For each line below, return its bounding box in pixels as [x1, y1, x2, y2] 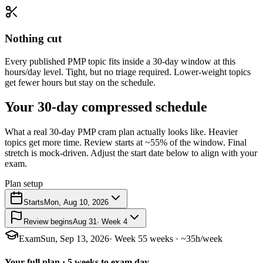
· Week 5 [109, 234, 143, 244]
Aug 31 [73, 217, 97, 227]
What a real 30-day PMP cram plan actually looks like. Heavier [5, 127, 238, 137]
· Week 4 [97, 217, 127, 227]
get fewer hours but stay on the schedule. [5, 77, 156, 87]
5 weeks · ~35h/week [143, 234, 222, 244]
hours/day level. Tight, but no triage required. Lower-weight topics [5, 66, 251, 77]
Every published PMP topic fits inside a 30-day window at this [5, 56, 235, 66]
